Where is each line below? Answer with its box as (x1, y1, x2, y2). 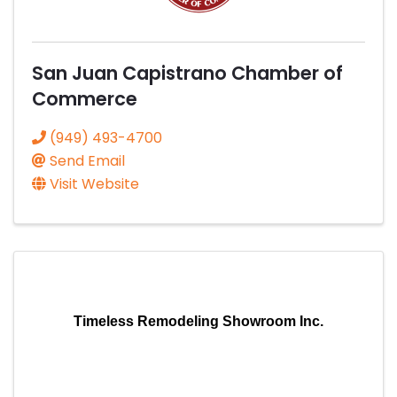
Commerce (32, 85, 137, 112)
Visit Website (50, 173, 139, 194)
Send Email (50, 150, 125, 171)
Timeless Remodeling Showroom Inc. (74, 313, 323, 329)
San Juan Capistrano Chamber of (32, 59, 343, 86)
